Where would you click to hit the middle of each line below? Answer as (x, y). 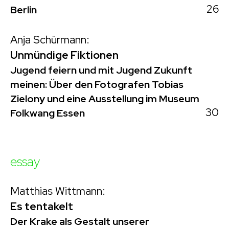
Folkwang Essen (48, 113)
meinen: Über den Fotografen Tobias (97, 84)
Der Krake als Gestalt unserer (80, 221)
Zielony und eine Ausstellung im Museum (105, 98)
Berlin (24, 9)
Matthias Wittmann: (58, 191)
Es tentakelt (42, 206)
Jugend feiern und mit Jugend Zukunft (101, 70)
